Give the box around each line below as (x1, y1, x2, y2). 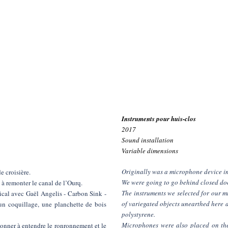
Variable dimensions (122, 146, 178, 155)
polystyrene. (122, 210, 155, 219)
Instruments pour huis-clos (122, 114, 196, 123)
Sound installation (122, 135, 174, 145)
